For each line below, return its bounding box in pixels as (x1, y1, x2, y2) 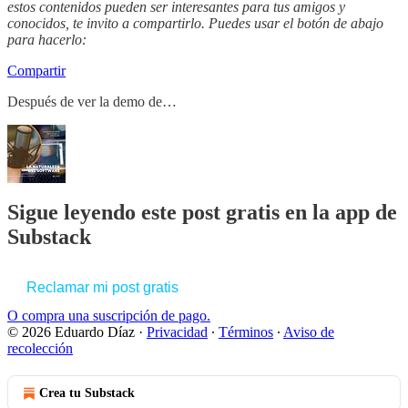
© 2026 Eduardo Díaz (7, 324, 135, 341)
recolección (7, 341, 73, 357)
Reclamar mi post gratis (26, 280, 178, 296)
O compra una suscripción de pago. (7, 308, 210, 324)
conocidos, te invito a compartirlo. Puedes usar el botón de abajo (7, 15, 383, 31)
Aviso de (283, 324, 334, 341)
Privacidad (147, 324, 208, 341)
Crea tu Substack (39, 386, 135, 401)
